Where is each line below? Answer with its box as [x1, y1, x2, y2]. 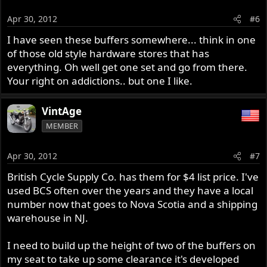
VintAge [42, 104, 82, 118]
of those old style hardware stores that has [7, 46, 210, 60]
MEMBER [46, 120, 79, 131]
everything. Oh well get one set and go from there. [7, 60, 248, 74]
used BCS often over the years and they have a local [7, 184, 254, 198]
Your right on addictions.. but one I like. [7, 73, 193, 88]
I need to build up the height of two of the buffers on [7, 238, 256, 253]
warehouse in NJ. [7, 211, 89, 225]
